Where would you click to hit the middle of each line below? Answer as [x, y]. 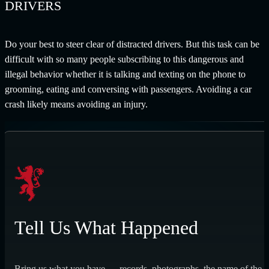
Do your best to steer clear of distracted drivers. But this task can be [132, 44]
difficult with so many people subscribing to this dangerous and [124, 59]
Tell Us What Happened [106, 227]
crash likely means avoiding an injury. [76, 104]
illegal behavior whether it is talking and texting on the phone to [125, 74]
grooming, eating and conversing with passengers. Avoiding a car [128, 89]
